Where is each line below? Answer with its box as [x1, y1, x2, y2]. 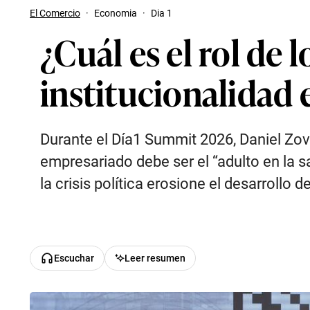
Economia [94, 8, 137, 19]
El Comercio [30, 8, 80, 19]
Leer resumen [124, 253, 185, 264]
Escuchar [54, 253, 94, 264]
